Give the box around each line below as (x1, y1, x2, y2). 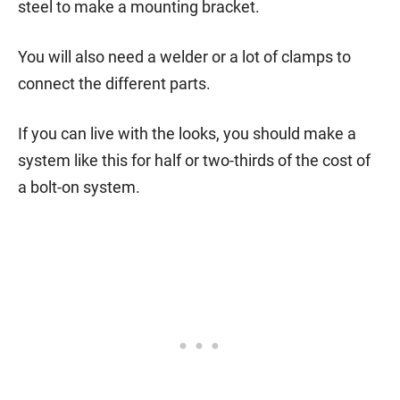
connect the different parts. (18, 73, 211, 93)
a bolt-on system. (18, 177, 140, 196)
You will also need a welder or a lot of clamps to (18, 46, 351, 66)
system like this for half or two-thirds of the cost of (18, 150, 371, 170)
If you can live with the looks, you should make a (18, 123, 356, 143)
